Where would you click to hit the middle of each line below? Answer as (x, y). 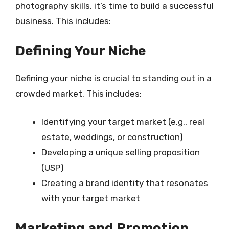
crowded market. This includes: (78, 93)
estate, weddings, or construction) (112, 137)
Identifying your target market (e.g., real (123, 122)
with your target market (91, 198)
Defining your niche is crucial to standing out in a (113, 78)
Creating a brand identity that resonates (125, 183)
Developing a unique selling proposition (121, 152)
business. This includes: (63, 21)
